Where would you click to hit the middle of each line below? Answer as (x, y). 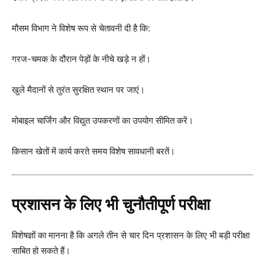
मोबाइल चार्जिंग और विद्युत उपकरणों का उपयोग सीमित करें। (103, 120)
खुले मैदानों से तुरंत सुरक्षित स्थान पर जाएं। (78, 89)
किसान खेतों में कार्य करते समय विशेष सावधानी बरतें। (93, 151)
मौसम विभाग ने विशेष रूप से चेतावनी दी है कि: (81, 28)
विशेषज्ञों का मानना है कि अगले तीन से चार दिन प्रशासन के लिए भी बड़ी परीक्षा (131, 235)
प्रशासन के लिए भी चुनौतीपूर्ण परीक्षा (111, 204)
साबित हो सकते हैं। (41, 250)
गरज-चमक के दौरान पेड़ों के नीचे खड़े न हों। (81, 59)
